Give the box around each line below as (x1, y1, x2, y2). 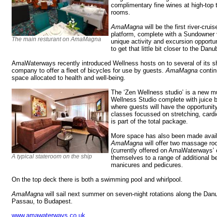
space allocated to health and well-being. (12, 74, 125, 82)
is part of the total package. (111, 118, 188, 125)
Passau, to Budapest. (12, 198, 75, 205)
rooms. (111, 9, 130, 16)
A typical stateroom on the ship (12, 153, 92, 160)
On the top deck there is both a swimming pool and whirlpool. (12, 176, 183, 184)
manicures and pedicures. (111, 161, 183, 169)
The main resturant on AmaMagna (12, 36, 101, 43)
